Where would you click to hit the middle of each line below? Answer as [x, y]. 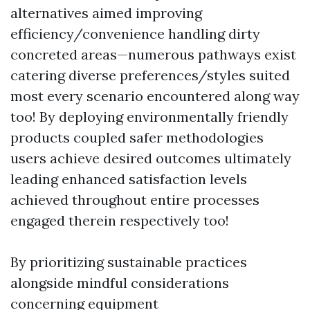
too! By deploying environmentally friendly [149, 117]
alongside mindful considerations [120, 283]
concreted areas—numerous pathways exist [153, 54]
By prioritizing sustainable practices [129, 262]
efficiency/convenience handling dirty [135, 34]
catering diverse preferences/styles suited [150, 75]
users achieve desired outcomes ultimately [151, 158]
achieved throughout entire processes [135, 200]
